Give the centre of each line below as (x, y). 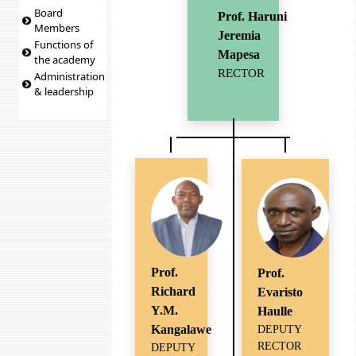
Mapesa (239, 54)
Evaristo (280, 292)
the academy (65, 60)
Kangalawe (181, 329)
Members (57, 28)
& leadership (64, 91)
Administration (70, 76)
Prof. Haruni (253, 16)
